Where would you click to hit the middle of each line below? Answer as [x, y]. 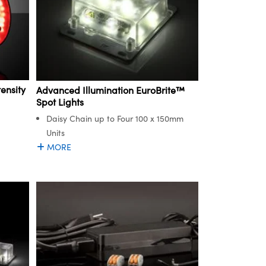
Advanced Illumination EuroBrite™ [110, 90]
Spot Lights [60, 102]
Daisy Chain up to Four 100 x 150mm [115, 118]
